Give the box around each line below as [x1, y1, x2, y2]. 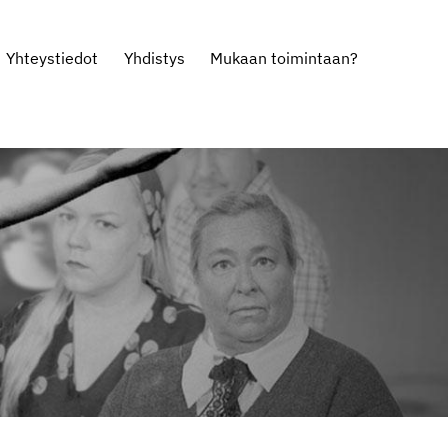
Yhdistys [123, 48, 185, 68]
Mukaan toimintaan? [210, 48, 359, 68]
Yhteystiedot [5, 48, 98, 68]
